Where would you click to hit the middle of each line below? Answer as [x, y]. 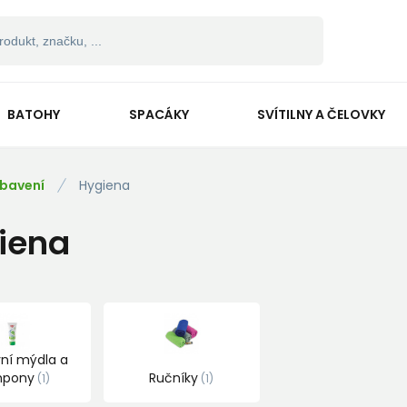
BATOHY [33, 114]
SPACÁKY [159, 114]
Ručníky [174, 378]
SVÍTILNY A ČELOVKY [322, 114]
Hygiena [104, 185]
